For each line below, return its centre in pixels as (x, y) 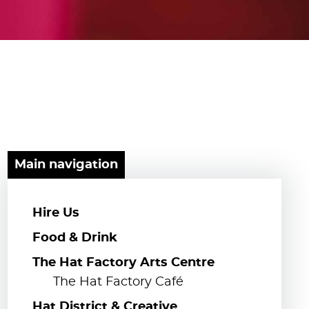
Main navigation (66, 165)
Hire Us (56, 213)
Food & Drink (74, 238)
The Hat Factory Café (118, 282)
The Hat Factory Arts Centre (123, 262)
